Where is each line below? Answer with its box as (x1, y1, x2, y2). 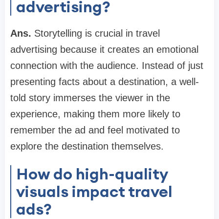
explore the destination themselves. (10, 141, 164, 152)
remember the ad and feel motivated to (10, 125, 180, 136)
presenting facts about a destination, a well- (10, 76, 199, 88)
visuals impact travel (16, 181, 173, 202)
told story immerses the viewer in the (10, 92, 170, 104)
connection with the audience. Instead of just (10, 60, 203, 71)
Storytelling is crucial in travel (34, 28, 160, 39)
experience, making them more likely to (10, 109, 180, 120)
